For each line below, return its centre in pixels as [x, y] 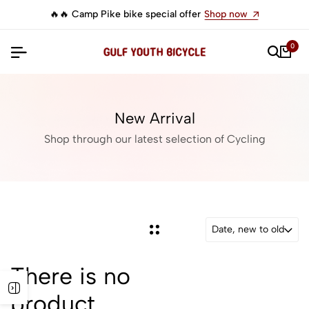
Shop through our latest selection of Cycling [154, 139]
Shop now [226, 14]
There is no [70, 276]
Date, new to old [248, 229]
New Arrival [154, 118]
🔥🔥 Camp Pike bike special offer [127, 14]
